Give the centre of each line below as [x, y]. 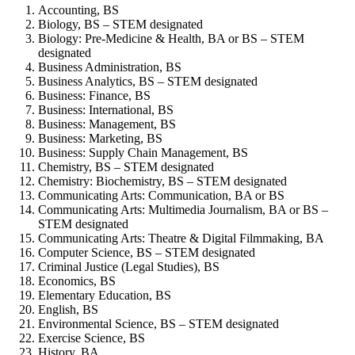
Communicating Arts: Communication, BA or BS [161, 196]
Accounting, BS [78, 10]
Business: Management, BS [107, 124]
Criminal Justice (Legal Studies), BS [129, 267]
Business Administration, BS [110, 67]
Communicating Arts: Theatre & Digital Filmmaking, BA [181, 239]
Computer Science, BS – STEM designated [147, 253]
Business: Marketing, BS [100, 139]
